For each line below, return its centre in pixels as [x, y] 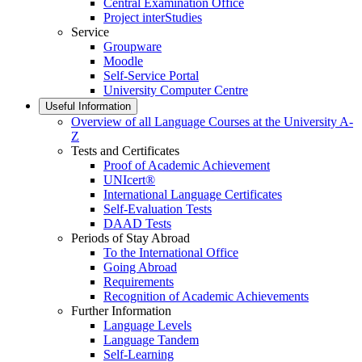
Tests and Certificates [125, 151]
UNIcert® [129, 180]
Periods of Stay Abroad [130, 238]
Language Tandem [151, 340]
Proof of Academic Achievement [187, 165]
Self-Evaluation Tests [158, 209]
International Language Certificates [193, 194]
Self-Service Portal [151, 76]
